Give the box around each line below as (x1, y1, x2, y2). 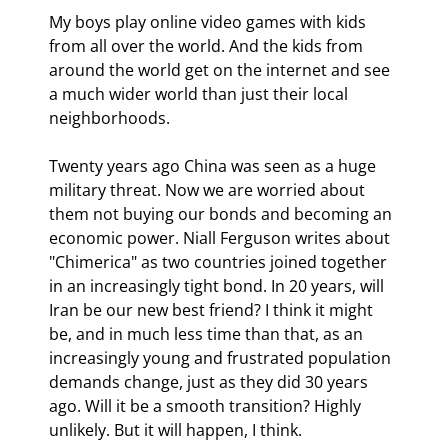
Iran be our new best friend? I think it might (49, 298, 377, 321)
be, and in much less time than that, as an (49, 322, 367, 345)
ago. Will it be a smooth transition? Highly (49, 394, 365, 417)
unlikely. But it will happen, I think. (49, 418, 302, 441)
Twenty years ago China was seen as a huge (49, 154, 380, 177)
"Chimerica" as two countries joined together (49, 250, 391, 273)
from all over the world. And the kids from (49, 34, 367, 57)
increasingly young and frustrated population (49, 346, 395, 369)
